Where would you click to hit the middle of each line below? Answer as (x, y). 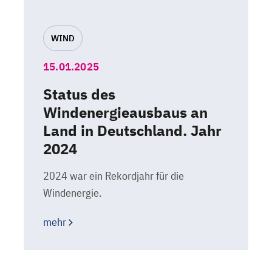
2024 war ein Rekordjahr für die (114, 176)
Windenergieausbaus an (125, 112)
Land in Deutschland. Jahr (132, 131)
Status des (79, 94)
